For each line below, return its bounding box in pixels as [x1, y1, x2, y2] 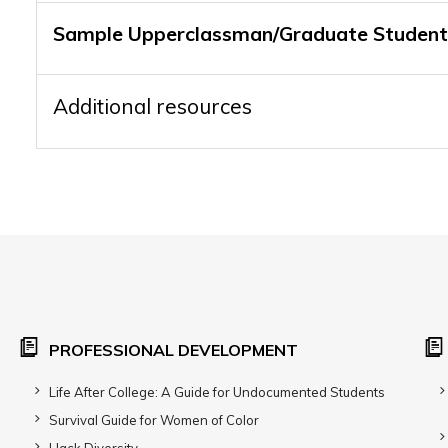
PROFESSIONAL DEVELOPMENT [49, 340, 298, 360]
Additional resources [53, 93, 252, 119]
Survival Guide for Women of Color [49, 412, 259, 428]
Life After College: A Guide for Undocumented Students [49, 384, 385, 400]
